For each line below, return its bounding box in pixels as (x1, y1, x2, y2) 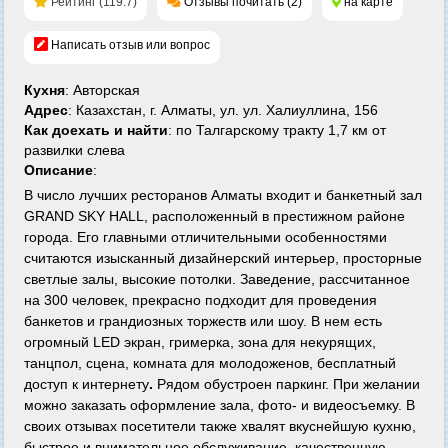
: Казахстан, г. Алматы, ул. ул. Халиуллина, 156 (68, 102, 378, 118)
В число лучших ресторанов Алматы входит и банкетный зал (24, 187, 422, 203)
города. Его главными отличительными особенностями (24, 229, 387, 245)
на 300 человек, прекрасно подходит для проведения (24, 292, 377, 308)
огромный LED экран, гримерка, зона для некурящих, (24, 334, 376, 350)
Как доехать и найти (24, 122, 168, 138)
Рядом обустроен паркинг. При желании (157, 376, 420, 392)
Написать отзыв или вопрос (51, 38, 210, 52)
